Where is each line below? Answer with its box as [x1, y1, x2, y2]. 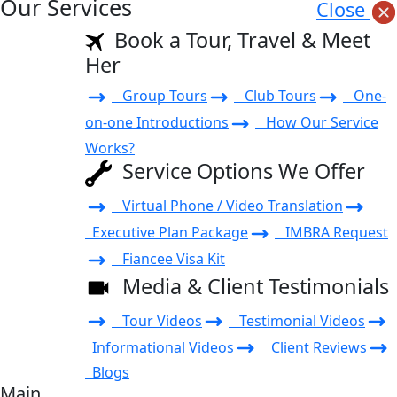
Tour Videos [112, 310, 202, 331]
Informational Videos [85, 337, 234, 357]
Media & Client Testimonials [112, 271, 389, 300]
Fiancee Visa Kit [112, 248, 225, 269]
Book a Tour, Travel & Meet [104, 26, 371, 54]
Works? [85, 138, 135, 158]
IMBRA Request [275, 222, 388, 242]
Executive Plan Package [85, 222, 248, 242]
